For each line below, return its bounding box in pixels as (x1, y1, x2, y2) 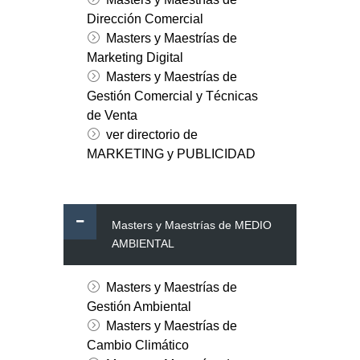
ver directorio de (105, 128, 198, 142)
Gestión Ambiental (86, 300, 191, 314)
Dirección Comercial (86, 12, 203, 27)
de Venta (86, 108, 137, 123)
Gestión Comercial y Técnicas (86, 89, 258, 104)
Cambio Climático (86, 338, 189, 353)
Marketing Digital (86, 51, 183, 65)
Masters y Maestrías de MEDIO (112, 219, 272, 232)
